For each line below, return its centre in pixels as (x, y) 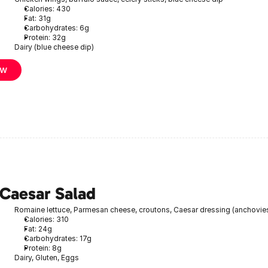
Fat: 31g (37, 18)
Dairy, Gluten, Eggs (47, 257)
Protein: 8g (43, 248)
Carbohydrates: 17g (58, 238)
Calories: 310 (46, 219)
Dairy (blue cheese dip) (54, 47)
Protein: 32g (45, 37)
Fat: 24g (38, 229)
